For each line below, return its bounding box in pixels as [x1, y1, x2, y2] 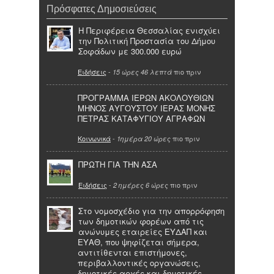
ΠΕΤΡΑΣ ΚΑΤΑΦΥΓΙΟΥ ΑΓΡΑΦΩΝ [78, 112, 205, 124]
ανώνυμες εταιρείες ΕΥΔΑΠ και [78, 225, 207, 237]
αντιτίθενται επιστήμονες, [78, 246, 187, 258]
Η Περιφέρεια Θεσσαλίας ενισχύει [78, 24, 220, 37]
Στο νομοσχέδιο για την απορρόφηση [78, 204, 224, 217]
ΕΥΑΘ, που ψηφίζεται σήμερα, [78, 235, 199, 248]
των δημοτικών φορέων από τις [78, 215, 204, 227]
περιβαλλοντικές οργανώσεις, [78, 256, 201, 268]
